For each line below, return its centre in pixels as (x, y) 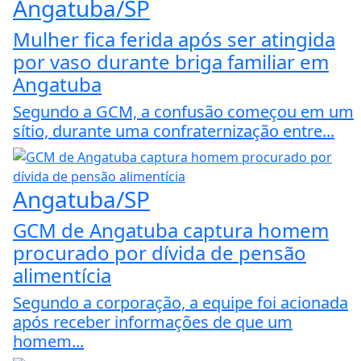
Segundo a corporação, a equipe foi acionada (180, 303)
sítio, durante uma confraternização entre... (174, 131)
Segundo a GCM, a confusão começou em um (183, 112)
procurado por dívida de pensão (160, 253)
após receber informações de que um (153, 322)
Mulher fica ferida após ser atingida (174, 39)
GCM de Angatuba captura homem (171, 230)
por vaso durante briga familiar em (171, 62)
